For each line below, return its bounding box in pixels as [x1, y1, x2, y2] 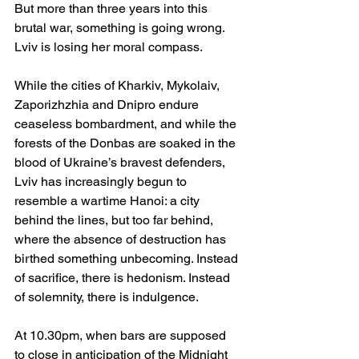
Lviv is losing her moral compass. [14, 38, 203, 54]
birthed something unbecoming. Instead [14, 250, 241, 266]
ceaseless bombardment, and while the [14, 115, 240, 131]
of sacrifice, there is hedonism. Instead [14, 269, 233, 285]
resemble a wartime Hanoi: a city [14, 192, 203, 208]
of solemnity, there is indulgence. [14, 288, 199, 305]
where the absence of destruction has [14, 231, 229, 247]
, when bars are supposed [79, 327, 229, 343]
